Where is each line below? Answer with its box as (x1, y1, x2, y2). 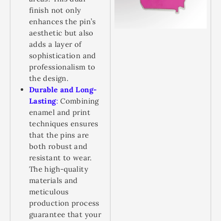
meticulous (29, 187, 69, 196)
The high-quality (29, 164, 88, 174)
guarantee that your (29, 210, 101, 219)
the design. (29, 74, 69, 83)
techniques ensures (29, 119, 99, 128)
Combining (58, 96, 99, 106)
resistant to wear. (29, 153, 92, 162)
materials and (29, 176, 78, 185)
